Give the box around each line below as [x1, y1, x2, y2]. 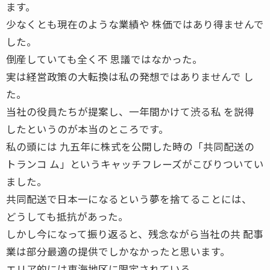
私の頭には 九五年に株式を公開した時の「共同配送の [6, 139, 254, 154]
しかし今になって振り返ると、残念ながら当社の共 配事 [6, 226, 263, 241]
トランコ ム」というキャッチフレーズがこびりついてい [6, 156, 264, 171]
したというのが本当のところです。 [6, 121, 169, 136]
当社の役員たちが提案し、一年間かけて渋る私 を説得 [6, 104, 254, 119]
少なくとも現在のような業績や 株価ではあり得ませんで [6, 16, 264, 31]
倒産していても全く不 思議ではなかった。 [6, 51, 202, 66]
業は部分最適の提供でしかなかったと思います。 [6, 243, 230, 259]
